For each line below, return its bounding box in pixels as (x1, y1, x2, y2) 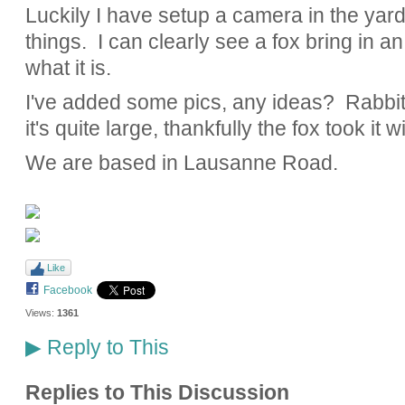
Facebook (42, 283, 92, 297)
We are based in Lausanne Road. (24, 151, 338, 175)
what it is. (24, 56, 111, 80)
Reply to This (41, 335, 169, 360)
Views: (24, 307, 54, 319)
